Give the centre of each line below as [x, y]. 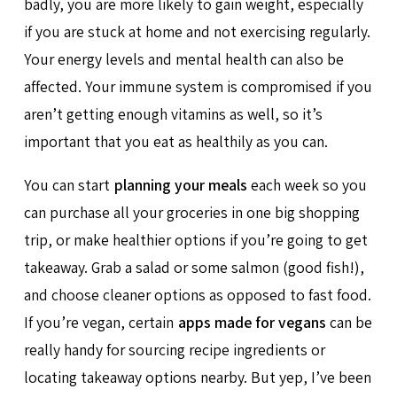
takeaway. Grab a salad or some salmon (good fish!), [194, 267]
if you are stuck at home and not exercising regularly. [197, 32]
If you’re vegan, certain [100, 322]
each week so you [307, 184]
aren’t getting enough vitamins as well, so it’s [173, 114]
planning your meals [180, 184]
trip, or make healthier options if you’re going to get [195, 239]
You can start [68, 184]
